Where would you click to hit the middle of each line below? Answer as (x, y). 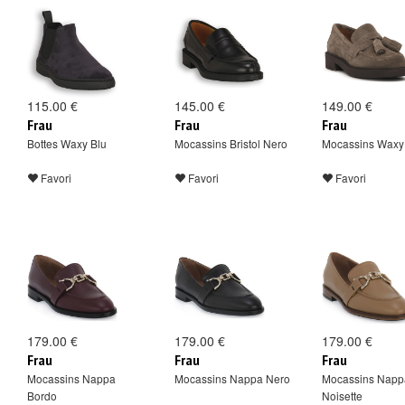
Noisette (342, 396)
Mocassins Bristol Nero (231, 143)
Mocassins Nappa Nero (232, 378)
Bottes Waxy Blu (67, 143)
